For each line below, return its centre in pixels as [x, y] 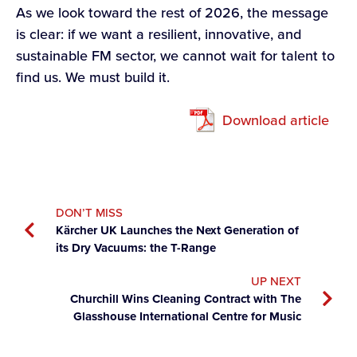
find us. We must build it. [93, 76]
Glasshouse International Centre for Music [187, 317]
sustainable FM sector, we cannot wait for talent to [175, 55]
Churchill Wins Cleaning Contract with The [186, 299]
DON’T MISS [89, 213]
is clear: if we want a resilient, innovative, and [159, 33]
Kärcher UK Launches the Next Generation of [177, 231]
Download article [276, 120]
